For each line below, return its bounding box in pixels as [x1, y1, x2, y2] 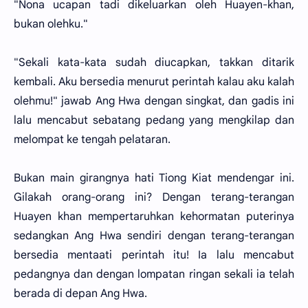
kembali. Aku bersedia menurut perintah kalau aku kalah [14, 75, 294, 89]
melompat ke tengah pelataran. [14, 133, 170, 146]
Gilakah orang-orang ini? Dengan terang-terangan [14, 190, 294, 204]
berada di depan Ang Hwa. [14, 287, 147, 300]
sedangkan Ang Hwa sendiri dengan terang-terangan [14, 229, 294, 243]
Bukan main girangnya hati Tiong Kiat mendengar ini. [14, 171, 294, 185]
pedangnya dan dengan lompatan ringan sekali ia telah [14, 267, 294, 281]
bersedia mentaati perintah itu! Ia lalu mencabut [14, 248, 294, 262]
